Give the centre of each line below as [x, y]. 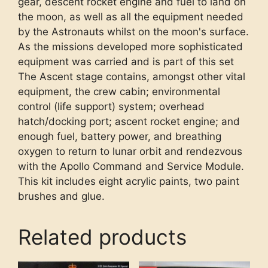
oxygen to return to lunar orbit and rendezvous [130, 152]
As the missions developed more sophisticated [130, 47]
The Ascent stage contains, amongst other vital [132, 77]
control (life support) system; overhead [111, 107]
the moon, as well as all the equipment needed [131, 17]
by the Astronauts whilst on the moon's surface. [133, 32]
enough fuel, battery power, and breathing [120, 137]
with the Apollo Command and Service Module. [131, 167]
